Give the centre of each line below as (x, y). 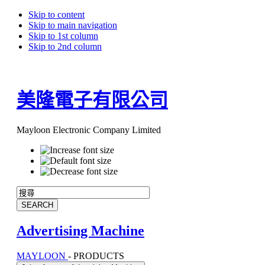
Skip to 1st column (63, 36)
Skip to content (56, 14)
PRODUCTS (98, 256)
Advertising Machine (80, 230)
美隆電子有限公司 (92, 100)
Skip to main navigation (73, 25)
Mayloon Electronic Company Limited (88, 130)
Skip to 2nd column (65, 46)
